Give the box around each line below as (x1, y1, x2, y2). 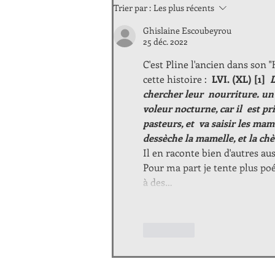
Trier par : (114, 1, 151, 14)
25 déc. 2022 (143, 35, 188, 47)
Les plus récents (153, 1, 214, 14)
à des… (143, 175, 172, 188)
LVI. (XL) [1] (212, 72, 270, 85)
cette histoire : (143, 72, 212, 85)
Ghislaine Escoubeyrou (143, 24, 231, 36)
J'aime (161, 224, 185, 236)
